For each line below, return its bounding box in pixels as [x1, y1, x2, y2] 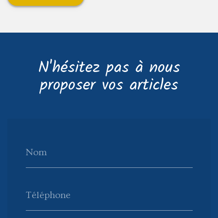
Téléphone [25, 189, 71, 200]
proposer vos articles [40, 73, 178, 99]
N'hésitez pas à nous [38, 55, 180, 81]
